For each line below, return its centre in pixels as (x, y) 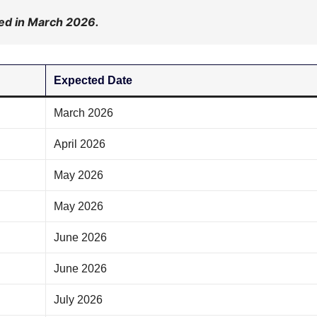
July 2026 (79, 300)
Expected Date (93, 81)
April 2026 (80, 144)
